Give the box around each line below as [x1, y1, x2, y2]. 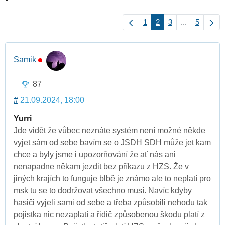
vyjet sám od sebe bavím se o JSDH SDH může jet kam [14, 138, 211, 147]
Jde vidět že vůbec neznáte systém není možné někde [14, 126, 205, 135]
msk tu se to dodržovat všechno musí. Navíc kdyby [14, 186, 192, 195]
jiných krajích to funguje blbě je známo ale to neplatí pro [14, 174, 211, 183]
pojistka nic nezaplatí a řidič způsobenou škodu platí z [14, 210, 205, 219]
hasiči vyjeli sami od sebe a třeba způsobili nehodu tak [14, 198, 207, 207]
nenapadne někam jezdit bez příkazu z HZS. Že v [14, 162, 189, 171]
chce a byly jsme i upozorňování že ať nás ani [14, 150, 176, 159]
